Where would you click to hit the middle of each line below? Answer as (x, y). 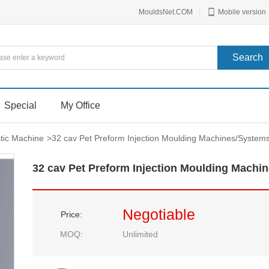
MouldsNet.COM (166, 12)
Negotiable (159, 214)
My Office (80, 105)
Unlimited (140, 234)
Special (20, 105)
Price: (71, 214)
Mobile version (241, 12)
